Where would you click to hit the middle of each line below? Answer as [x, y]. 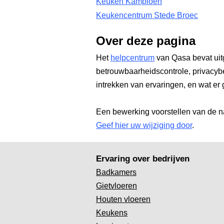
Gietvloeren [116, 186]
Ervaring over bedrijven [143, 158]
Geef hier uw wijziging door [144, 125]
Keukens [112, 213]
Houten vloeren [123, 199]
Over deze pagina [146, 41]
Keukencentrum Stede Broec [147, 15]
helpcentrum [132, 58]
